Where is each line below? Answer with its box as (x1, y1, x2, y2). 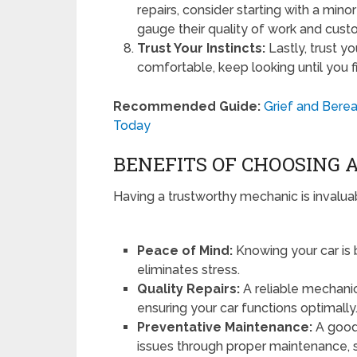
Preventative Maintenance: (137, 320, 313, 335)
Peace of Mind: (137, 243, 233, 259)
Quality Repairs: (137, 281, 241, 297)
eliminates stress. (137, 262, 241, 278)
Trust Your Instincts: (137, 41, 266, 56)
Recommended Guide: (113, 99, 261, 115)
